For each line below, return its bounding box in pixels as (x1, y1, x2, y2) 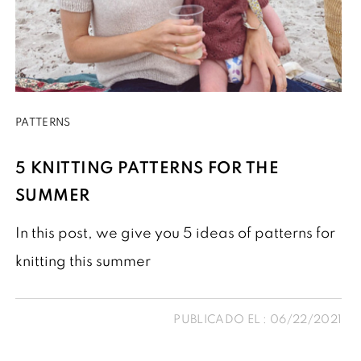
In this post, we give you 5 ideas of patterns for (15, 226, 335, 242)
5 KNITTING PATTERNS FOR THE (15, 161, 280, 178)
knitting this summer (15, 255, 151, 270)
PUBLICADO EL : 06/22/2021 (173, 314, 342, 326)
